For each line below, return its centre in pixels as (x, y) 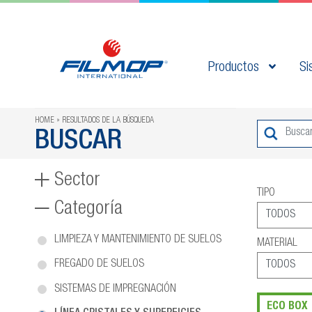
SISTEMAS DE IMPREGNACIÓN (115, 289)
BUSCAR (78, 142)
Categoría (88, 210)
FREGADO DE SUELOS (99, 265)
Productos (235, 68)
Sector (77, 181)
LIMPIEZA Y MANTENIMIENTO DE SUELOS (138, 241)
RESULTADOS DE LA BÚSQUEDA (108, 120)
